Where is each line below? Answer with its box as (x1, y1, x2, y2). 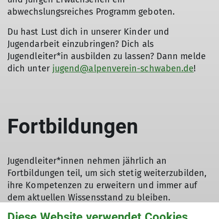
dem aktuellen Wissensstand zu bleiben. (7, 192, 171, 203)
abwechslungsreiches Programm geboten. (7, 6, 175, 17)
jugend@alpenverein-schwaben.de (52, 63, 194, 74)
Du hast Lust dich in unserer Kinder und (7, 26, 170, 37)
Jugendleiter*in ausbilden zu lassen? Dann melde (7, 51, 206, 62)
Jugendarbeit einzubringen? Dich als (7, 39, 153, 49)
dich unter (7, 63, 52, 74)
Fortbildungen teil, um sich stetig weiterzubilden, (7, 168, 206, 178)
